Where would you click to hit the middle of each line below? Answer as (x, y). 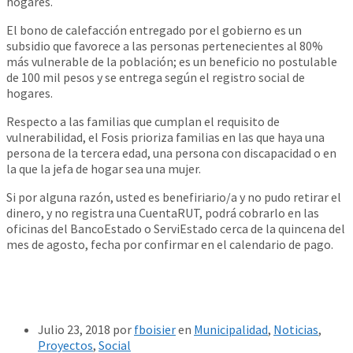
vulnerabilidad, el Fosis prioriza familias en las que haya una (165, 137)
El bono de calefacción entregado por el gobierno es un (154, 30)
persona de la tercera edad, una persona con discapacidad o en (171, 152)
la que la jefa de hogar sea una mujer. (104, 168)
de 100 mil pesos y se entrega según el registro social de (156, 77)
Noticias (296, 329)
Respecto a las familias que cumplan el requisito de (143, 121)
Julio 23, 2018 (75, 329)
